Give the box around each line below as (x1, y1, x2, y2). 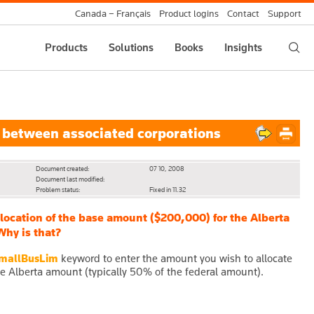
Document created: (36, 163, 89, 173)
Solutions (109, 41, 153, 54)
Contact (227, 8, 259, 20)
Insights (224, 41, 262, 54)
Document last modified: (36, 174, 104, 184)
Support (268, 8, 301, 20)
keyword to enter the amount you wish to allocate (58, 252, 292, 266)
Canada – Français (75, 8, 151, 20)
